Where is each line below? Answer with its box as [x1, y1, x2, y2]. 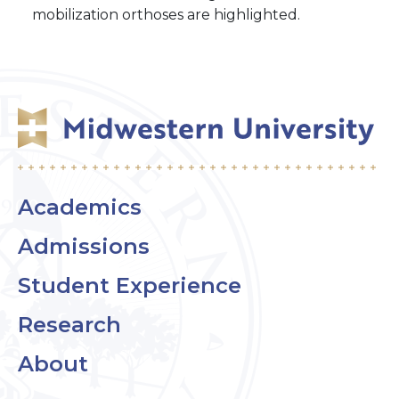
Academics [18, 194, 142, 220]
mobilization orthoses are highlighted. [32, 6, 311, 23]
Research [18, 312, 121, 338]
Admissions [18, 233, 150, 259]
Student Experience [18, 273, 241, 298]
